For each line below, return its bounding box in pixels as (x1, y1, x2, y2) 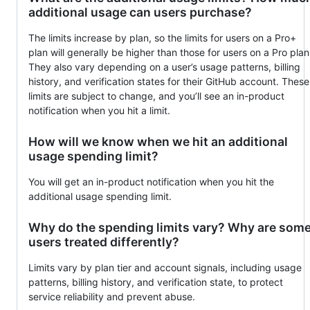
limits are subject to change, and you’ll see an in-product (28, 90, 284, 102)
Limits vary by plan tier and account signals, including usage (28, 262, 302, 274)
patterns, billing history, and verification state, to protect (28, 276, 283, 289)
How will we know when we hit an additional (28, 134, 288, 149)
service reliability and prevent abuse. (28, 291, 195, 303)
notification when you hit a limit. (28, 104, 170, 117)
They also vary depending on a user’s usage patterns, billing (28, 61, 300, 73)
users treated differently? (28, 235, 179, 250)
